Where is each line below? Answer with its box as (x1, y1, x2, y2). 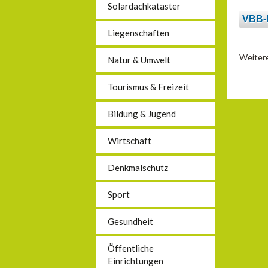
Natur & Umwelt (108, 54, 170, 65)
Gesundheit (108, 216, 153, 227)
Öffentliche (108, 243, 154, 254)
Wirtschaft (108, 135, 151, 146)
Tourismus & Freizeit (108, 81, 189, 92)
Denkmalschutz (108, 162, 168, 173)
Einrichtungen (108, 255, 163, 266)
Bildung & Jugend (108, 108, 176, 119)
